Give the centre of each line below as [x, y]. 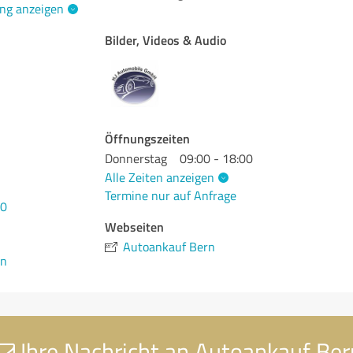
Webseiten [135, 227]
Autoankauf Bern [169, 247]
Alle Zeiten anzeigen [160, 177]
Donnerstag [136, 158]
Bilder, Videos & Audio [166, 40]
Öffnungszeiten [148, 138]
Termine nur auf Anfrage [171, 196]
